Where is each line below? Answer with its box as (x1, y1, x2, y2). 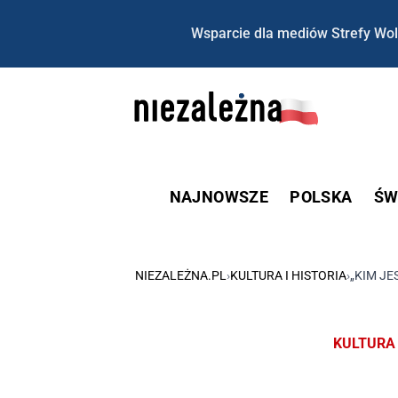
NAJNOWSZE (169, 187, 269, 206)
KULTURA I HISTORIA (230, 267, 346, 283)
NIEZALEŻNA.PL (135, 267, 227, 283)
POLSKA (290, 187, 353, 206)
